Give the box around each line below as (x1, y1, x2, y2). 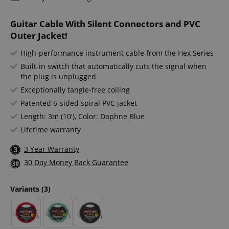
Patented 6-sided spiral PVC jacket (20, 98, 137, 108)
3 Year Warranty (24, 144, 79, 154)
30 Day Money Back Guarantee (24, 157, 128, 168)
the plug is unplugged (20, 72, 96, 82)
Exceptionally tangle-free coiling (20, 85, 130, 95)
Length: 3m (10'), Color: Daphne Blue (20, 111, 145, 122)
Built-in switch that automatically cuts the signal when (20, 61, 207, 72)
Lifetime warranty (20, 125, 81, 135)
